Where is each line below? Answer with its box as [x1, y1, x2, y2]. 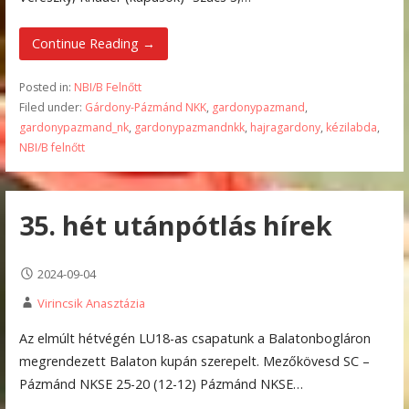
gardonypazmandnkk [133, 120, 245, 136]
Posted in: [18, 79, 74, 96]
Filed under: [18, 100, 85, 116]
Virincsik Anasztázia [37, 294, 145, 311]
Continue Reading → [32, 35, 155, 53]
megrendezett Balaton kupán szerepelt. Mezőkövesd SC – [18, 352, 370, 370]
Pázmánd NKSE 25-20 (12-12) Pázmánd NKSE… [18, 375, 303, 393]
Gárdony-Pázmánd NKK [84, 100, 206, 116]
